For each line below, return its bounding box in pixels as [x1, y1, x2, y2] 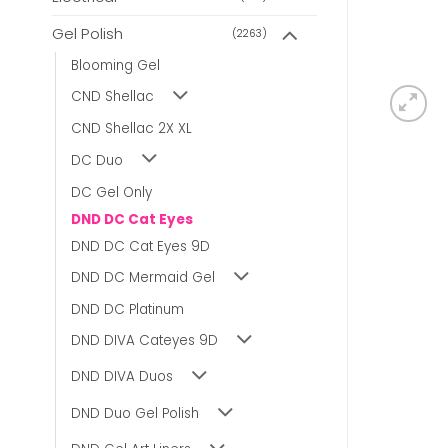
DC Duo [71, 150, 123, 170]
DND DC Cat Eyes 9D [71, 236, 210, 256]
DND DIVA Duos [71, 367, 173, 387]
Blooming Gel [71, 56, 160, 76]
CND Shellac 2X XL [71, 119, 192, 139]
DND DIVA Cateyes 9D [71, 331, 218, 351]
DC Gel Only [71, 182, 152, 202]
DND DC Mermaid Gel [71, 267, 215, 287]
